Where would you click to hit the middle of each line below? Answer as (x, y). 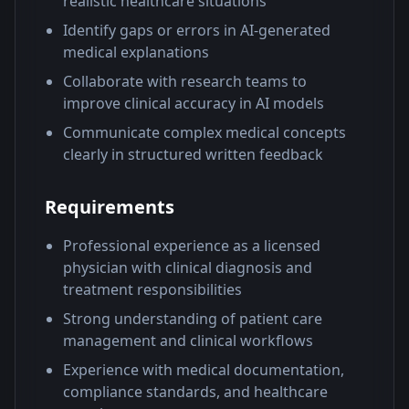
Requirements (110, 207)
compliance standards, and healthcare (195, 392)
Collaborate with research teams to (185, 81)
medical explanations (136, 52)
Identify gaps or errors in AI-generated (197, 30)
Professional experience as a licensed (192, 246)
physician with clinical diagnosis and (188, 267)
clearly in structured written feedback (193, 154)
